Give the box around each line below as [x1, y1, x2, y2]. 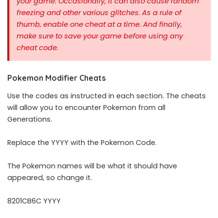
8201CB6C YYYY [7, 196, 61, 206]
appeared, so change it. [7, 173, 92, 183]
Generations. [7, 114, 52, 125]
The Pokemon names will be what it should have [7, 161, 177, 171]
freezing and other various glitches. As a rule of [17, 8, 182, 18]
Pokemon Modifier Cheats [7, 73, 106, 83]
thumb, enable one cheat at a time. [17, 19, 141, 30]
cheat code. [17, 43, 58, 53]
